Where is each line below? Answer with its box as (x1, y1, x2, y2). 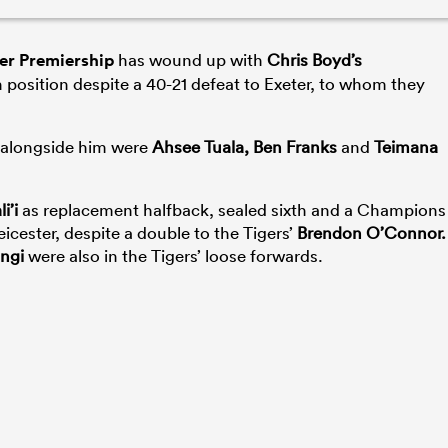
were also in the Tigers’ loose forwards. (24, 244, 323, 266)
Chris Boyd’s (267, 48, 362, 70)
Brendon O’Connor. (297, 221, 446, 243)
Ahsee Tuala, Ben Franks (152, 135, 337, 157)
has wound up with (114, 48, 267, 70)
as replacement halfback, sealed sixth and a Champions (18, 198, 446, 220)
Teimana (374, 135, 438, 157)
